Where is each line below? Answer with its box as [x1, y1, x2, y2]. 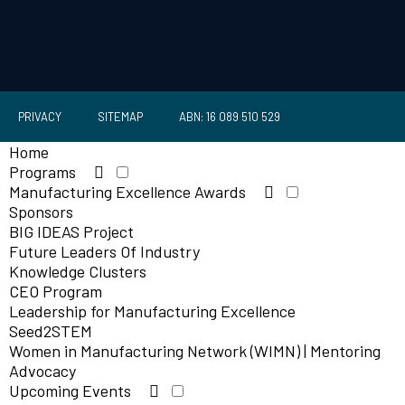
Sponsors [9, 202, 73, 221]
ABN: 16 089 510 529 [179, 109, 280, 124]
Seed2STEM [9, 321, 92, 341]
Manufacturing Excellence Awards [9, 182, 246, 202]
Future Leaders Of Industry [9, 241, 200, 261]
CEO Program [9, 281, 102, 301]
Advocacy [9, 361, 76, 381]
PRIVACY [18, 109, 61, 124]
